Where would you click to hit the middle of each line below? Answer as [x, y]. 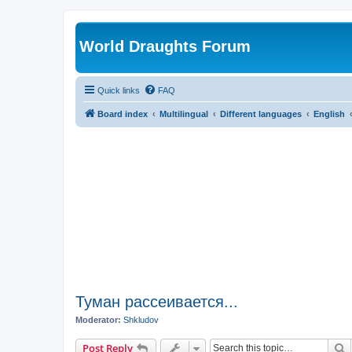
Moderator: [98, 320]
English [329, 114]
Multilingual [184, 114]
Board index [123, 114]
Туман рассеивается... [157, 302]
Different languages [261, 114]
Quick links [119, 90]
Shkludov [141, 320]
